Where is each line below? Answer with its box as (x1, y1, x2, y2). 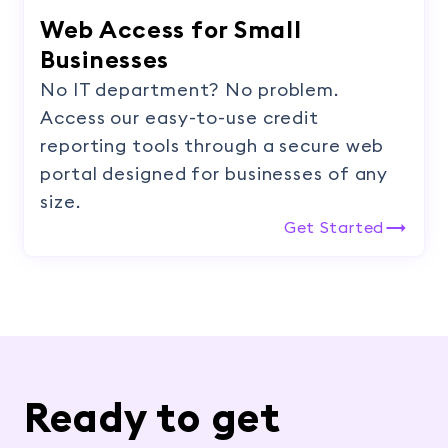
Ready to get (24, 399, 282, 440)
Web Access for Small (40, 18, 302, 43)
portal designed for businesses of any (40, 164, 389, 183)
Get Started (283, 219, 384, 236)
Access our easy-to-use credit (40, 108, 320, 127)
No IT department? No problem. (40, 80, 340, 99)
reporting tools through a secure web (40, 136, 385, 155)
